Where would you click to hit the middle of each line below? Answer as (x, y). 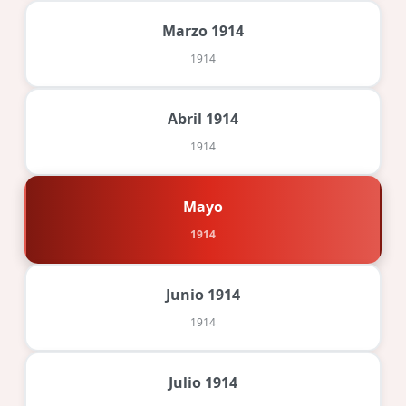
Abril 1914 (203, 118)
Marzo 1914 (203, 30)
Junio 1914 (203, 294)
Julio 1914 (203, 382)
